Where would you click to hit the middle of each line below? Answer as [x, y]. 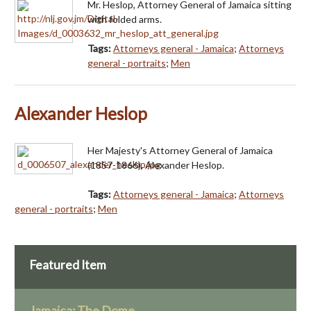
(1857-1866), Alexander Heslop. [156, 165]
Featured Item [68, 265]
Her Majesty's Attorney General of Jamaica [180, 151]
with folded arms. [125, 19]
